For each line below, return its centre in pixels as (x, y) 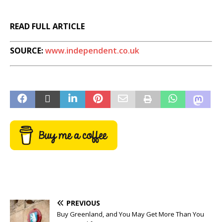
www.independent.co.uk (92, 50)
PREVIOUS (83, 203)
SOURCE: (28, 50)
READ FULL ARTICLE (47, 26)
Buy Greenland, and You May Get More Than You (131, 214)
